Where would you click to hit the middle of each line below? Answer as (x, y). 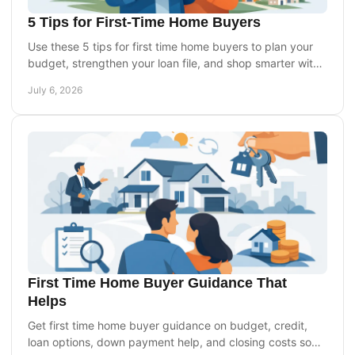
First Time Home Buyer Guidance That (157, 282)
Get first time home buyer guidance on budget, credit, (168, 325)
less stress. (56, 79)
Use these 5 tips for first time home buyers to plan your (170, 46)
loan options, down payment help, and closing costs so (170, 342)
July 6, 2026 (55, 90)
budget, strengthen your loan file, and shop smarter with (174, 63)
